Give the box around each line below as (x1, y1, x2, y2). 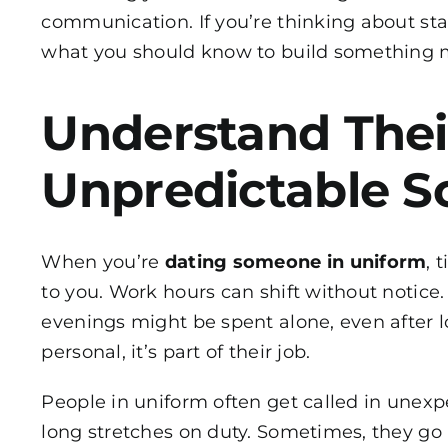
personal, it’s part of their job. (41, 340, 311, 363)
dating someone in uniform (164, 250, 427, 273)
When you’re (41, 250, 165, 273)
